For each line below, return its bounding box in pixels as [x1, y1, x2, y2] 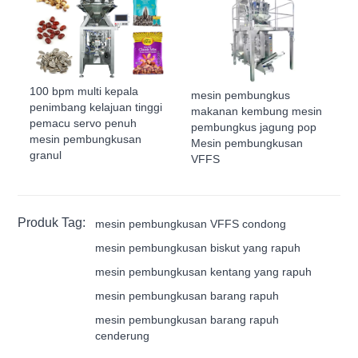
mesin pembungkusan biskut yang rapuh [95, 241, 301, 254]
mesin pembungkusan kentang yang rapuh [95, 265, 312, 278]
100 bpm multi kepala [30, 85, 139, 98]
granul [30, 149, 62, 162]
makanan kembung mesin [191, 104, 322, 117]
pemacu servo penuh [30, 117, 137, 130]
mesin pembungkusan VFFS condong [95, 217, 287, 230]
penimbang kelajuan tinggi [30, 101, 163, 114]
